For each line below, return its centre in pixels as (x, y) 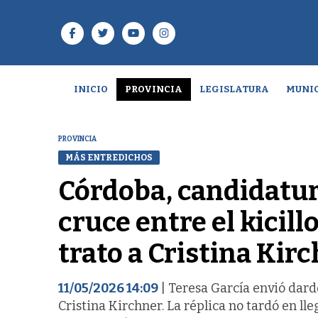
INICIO (91, 89)
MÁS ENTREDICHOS (109, 157)
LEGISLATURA (234, 89)
